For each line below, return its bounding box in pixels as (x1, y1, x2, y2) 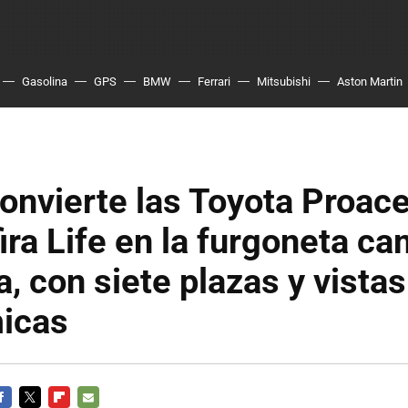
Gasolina (22, 75, 67, 88)
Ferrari (198, 75, 230, 88)
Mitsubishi (257, 75, 311, 88)
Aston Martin (337, 75, 403, 88)
